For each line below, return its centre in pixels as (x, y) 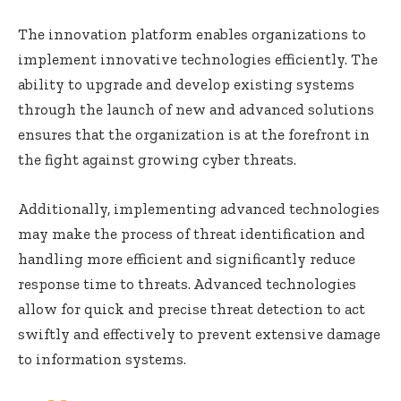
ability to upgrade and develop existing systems (186, 85)
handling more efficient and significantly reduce (187, 259)
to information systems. (102, 359)
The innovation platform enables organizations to (192, 34)
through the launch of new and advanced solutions (196, 110)
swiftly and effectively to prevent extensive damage (199, 334)
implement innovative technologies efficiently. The (198, 60)
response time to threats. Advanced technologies (187, 284)
